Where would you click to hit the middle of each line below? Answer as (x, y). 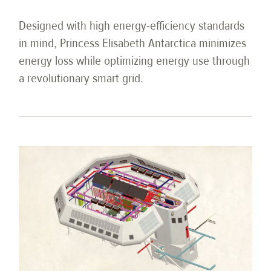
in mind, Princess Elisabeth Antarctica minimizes (133, 43)
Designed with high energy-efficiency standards (132, 25)
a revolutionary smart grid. (81, 78)
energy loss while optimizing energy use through (135, 60)
